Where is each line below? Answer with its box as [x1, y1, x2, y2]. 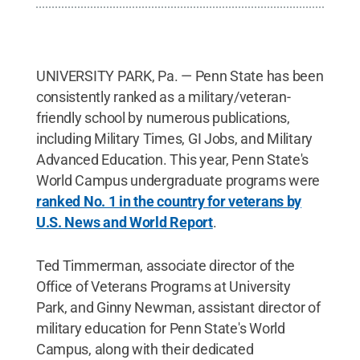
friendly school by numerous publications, [35, 109, 290, 127]
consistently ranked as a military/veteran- [35, 88, 291, 106]
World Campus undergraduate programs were [35, 172, 320, 190]
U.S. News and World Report [35, 214, 213, 231]
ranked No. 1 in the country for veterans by [35, 193, 302, 211]
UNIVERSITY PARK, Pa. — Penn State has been [35, 67, 324, 85]
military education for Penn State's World [35, 320, 285, 337]
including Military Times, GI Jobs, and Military [35, 130, 313, 148]
